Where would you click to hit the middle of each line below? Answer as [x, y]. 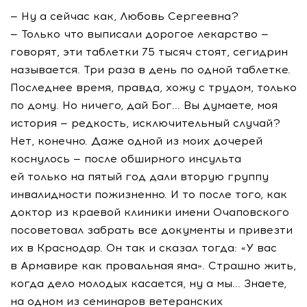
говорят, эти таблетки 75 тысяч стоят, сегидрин [149, 52]
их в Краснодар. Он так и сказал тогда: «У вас [144, 248]
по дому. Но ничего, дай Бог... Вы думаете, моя [144, 105]
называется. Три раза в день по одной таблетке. [150, 70]
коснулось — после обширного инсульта [126, 159]
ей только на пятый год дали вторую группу [139, 176]
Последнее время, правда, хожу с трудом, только [153, 87]
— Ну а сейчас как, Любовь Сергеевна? [124, 16]
